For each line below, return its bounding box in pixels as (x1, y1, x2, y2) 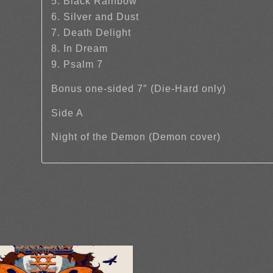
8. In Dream (51, 43, 108, 54)
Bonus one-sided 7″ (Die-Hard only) (51, 83, 227, 94)
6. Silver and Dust (51, 12, 140, 23)
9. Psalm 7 (51, 59, 104, 70)
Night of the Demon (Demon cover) (51, 132, 221, 143)
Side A (51, 107, 84, 118)
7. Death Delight (51, 27, 132, 38)
